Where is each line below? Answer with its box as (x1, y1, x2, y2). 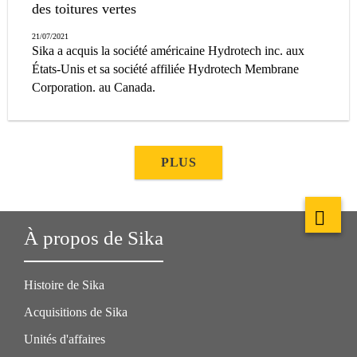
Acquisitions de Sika (24, 304, 127, 319)
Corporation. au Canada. (32, 80, 155, 94)
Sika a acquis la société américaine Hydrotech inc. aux (32, 43, 304, 57)
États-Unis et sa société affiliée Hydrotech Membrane (32, 61, 299, 76)
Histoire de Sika (24, 277, 104, 292)
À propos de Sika (24, 226, 163, 249)
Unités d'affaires (24, 331, 105, 346)
